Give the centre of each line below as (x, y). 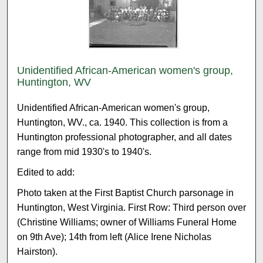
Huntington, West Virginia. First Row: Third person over (132, 207)
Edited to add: (46, 172)
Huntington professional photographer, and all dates (125, 137)
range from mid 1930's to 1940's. (85, 151)
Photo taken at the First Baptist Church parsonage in (126, 193)
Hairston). (38, 251)
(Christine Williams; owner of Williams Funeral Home (127, 222)
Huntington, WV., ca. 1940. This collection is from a (123, 122)
